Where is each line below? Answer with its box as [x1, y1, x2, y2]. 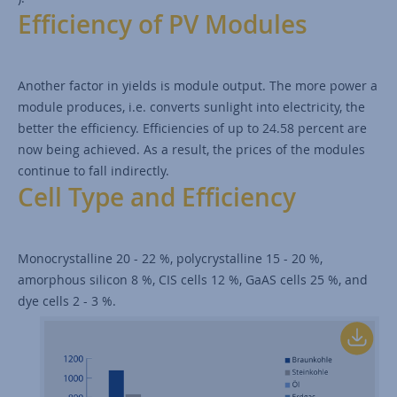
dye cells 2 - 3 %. [18, 292, 116, 310]
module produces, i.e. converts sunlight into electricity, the [18, 98, 365, 116]
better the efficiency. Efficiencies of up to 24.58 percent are [18, 120, 367, 137]
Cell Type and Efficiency [18, 181, 296, 214]
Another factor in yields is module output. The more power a [18, 77, 378, 95]
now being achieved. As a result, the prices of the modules [18, 141, 365, 159]
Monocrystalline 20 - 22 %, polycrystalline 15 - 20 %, [18, 250, 323, 268]
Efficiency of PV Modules [18, 8, 307, 42]
